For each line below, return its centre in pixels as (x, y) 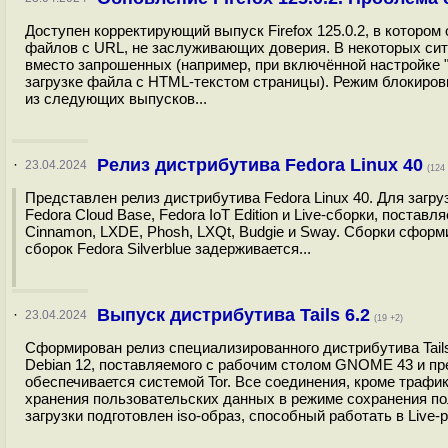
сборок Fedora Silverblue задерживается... (168, 248)
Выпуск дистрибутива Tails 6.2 (233, 315)
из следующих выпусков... (116, 98)
